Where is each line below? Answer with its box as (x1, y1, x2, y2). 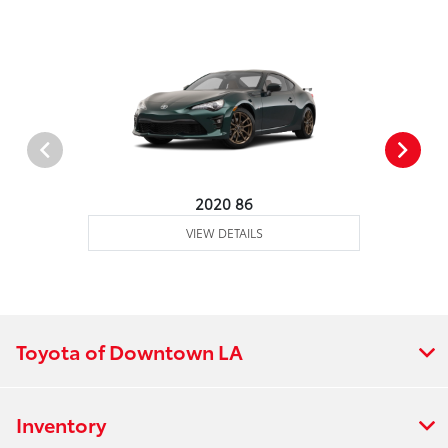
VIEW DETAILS (185, 224, 263, 242)
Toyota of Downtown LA (16, 337, 243, 366)
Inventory (16, 410, 106, 439)
